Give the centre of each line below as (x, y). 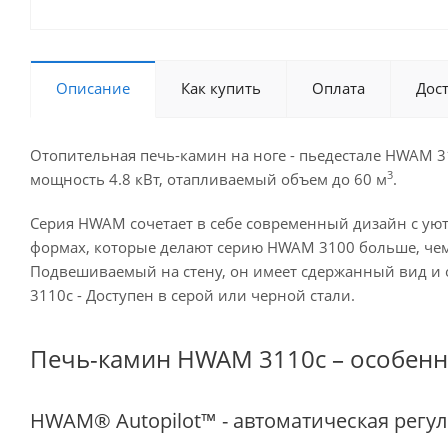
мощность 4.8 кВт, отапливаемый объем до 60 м (208, 179)
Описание (93, 88)
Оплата (338, 88)
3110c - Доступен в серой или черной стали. (192, 295)
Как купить (221, 88)
